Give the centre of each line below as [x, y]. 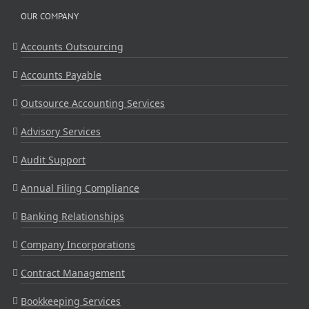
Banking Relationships [72, 216]
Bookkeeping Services [71, 301]
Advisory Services [61, 131]
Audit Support [53, 159]
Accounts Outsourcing [72, 46]
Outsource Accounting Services [93, 103]
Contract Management [73, 272]
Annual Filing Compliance [80, 188]
